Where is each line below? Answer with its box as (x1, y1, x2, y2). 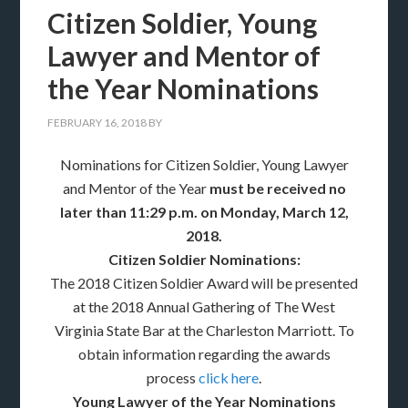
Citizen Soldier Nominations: (107, 250, 301, 268)
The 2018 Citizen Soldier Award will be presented (50, 274, 358, 291)
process (147, 369, 199, 386)
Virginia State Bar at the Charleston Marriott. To (54, 321, 354, 339)
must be (209, 179, 267, 197)
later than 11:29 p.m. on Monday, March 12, (59, 203, 349, 220)
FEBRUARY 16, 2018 (47, 116, 148, 129)
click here (199, 369, 259, 386)
